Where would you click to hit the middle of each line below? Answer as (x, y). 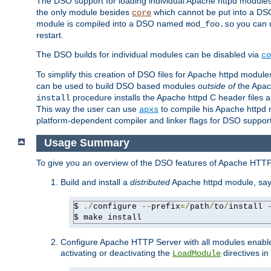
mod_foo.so (210, 24)
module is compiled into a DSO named (111, 23)
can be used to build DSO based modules (117, 86)
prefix (166, 207)
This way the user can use (88, 109)
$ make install (108, 218)
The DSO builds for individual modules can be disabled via (149, 54)
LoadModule (197, 254)
